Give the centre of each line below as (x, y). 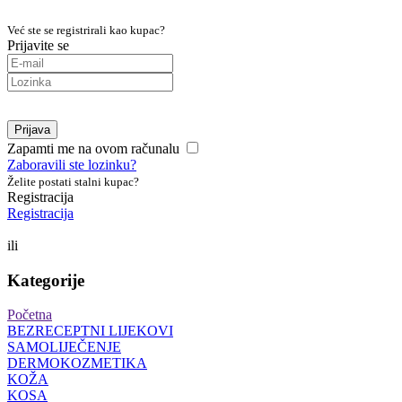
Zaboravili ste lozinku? (72, 165)
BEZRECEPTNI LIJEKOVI (90, 331)
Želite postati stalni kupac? (73, 182)
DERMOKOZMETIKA (77, 363)
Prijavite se (38, 45)
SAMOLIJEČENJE (64, 347)
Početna (30, 315)
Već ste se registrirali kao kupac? (86, 30)
